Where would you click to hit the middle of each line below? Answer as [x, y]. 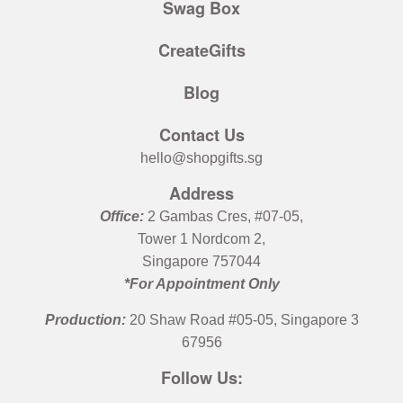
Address [201, 193]
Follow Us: [201, 377]
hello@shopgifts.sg [201, 157]
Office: [124, 216]
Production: [87, 319]
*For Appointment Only [201, 283]
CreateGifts [201, 50]
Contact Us [201, 134]
